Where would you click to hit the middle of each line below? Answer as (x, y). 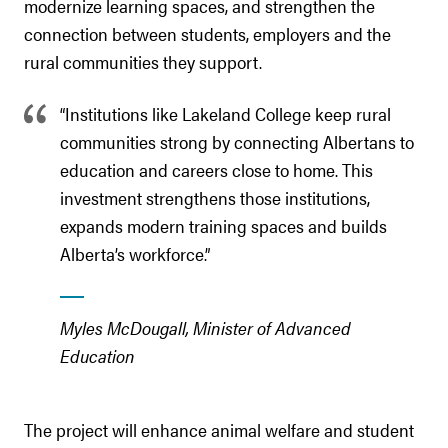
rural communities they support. (143, 61)
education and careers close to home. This (216, 169)
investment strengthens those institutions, (215, 197)
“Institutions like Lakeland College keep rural (225, 113)
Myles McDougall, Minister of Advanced (205, 327)
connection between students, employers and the (207, 33)
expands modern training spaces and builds (223, 225)
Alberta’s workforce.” (135, 253)
